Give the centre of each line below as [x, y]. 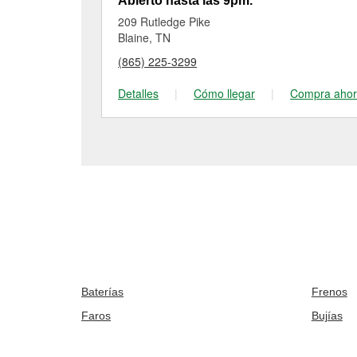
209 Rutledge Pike [164, 22]
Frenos [329, 292]
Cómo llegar [224, 93]
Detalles [138, 93]
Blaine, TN [144, 37]
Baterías [102, 292]
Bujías [327, 316]
